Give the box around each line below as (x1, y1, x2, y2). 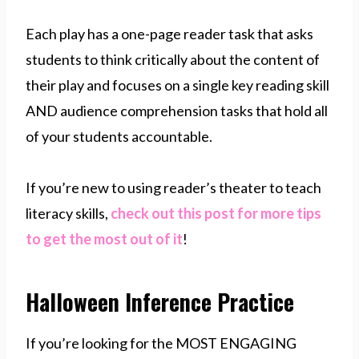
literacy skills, (26, 204, 111, 222)
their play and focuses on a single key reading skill (26, 75, 329, 94)
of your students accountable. (26, 127, 212, 145)
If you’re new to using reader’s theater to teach (26, 178, 321, 196)
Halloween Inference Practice (26, 284, 294, 318)
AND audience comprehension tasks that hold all (26, 101, 328, 119)
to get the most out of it (26, 229, 183, 248)
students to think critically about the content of (26, 50, 320, 68)
